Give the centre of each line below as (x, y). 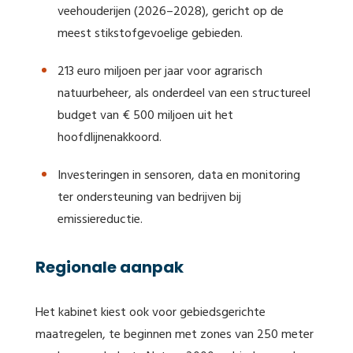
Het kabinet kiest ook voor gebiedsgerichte (150, 313)
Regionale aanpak (110, 267)
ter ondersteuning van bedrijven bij (149, 198)
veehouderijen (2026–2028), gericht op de (171, 12)
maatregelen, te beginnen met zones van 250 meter (175, 335)
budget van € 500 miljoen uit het (145, 116)
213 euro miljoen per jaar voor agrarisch (160, 72)
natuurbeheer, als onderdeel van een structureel (184, 94)
